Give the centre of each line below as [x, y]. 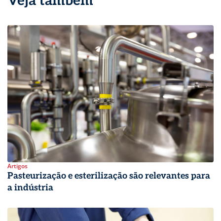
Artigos [18, 166]
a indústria [30, 188]
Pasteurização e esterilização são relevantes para [109, 176]
